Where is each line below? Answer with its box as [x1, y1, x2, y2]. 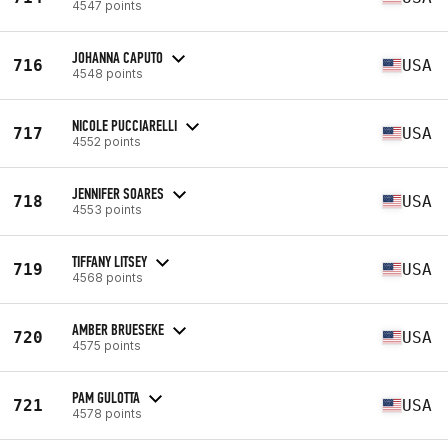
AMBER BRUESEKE [72, 319, 164, 339]
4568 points [72, 269, 143, 285]
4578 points [72, 405, 142, 421]
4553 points [72, 201, 142, 217]
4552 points [72, 133, 141, 149]
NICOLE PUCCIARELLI [72, 115, 177, 135]
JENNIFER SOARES [72, 183, 164, 203]
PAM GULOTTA [72, 387, 140, 407]
